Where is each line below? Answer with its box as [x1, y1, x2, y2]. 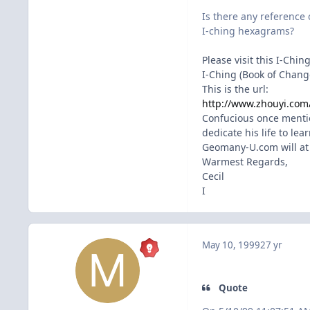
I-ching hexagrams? [202, 24, 294, 38]
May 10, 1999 [202, 239, 260, 252]
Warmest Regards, [202, 155, 288, 169]
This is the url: [202, 82, 268, 96]
